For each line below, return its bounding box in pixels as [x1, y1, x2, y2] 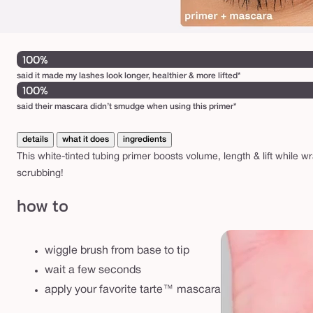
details [22, 136, 48, 144]
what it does [62, 136, 109, 144]
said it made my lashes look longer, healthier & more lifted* [17, 72, 240, 80]
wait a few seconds [45, 265, 141, 275]
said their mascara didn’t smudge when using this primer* [17, 103, 236, 111]
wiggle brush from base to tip [45, 245, 189, 256]
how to [17, 193, 68, 218]
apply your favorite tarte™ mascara [45, 284, 221, 295]
